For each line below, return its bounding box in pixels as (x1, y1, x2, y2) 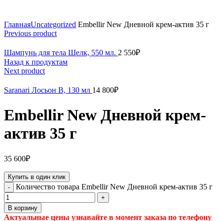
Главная (4, 20, 31, 29)
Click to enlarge (4, 11, 53, 20)
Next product (4, 67, 45, 75)
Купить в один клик (8, 173, 66, 181)
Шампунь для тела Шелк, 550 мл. (4, 48, 118, 57)
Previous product (4, 29, 57, 38)
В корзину (8, 204, 37, 212)
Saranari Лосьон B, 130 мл (4, 86, 92, 95)
